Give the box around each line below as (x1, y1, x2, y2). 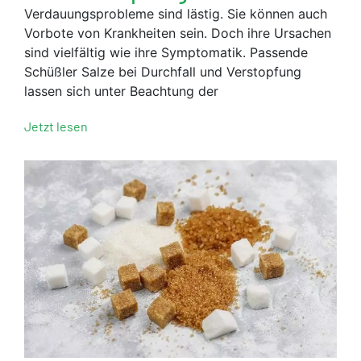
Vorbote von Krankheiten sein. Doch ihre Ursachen (24, 25, 331, 42)
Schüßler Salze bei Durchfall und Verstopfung (24, 64, 301, 81)
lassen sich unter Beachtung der (24, 83, 218, 100)
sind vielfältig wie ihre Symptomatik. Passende (24, 44, 308, 61)
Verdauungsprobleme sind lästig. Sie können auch (24, 6, 327, 23)
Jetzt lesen (24, 118, 88, 135)
